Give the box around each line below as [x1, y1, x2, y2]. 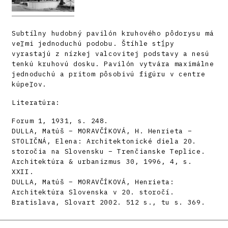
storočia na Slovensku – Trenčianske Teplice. [12, 147, 206, 156]
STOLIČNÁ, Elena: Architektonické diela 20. [12, 136, 196, 146]
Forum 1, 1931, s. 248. [12, 116, 109, 125]
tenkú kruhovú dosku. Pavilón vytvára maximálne [12, 59, 214, 68]
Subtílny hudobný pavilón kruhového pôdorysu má [12, 28, 214, 38]
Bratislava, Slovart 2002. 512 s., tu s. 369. [12, 197, 206, 207]
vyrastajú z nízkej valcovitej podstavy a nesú [12, 49, 210, 58]
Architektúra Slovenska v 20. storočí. [12, 187, 175, 196]
